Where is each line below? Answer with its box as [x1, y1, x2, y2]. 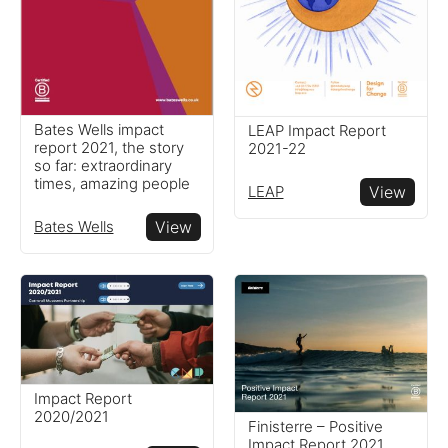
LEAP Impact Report [247, 120, 386, 140]
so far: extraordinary [33, 155, 172, 175]
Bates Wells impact [33, 119, 164, 139]
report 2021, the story [33, 137, 184, 157]
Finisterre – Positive [247, 416, 383, 436]
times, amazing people [33, 173, 190, 193]
